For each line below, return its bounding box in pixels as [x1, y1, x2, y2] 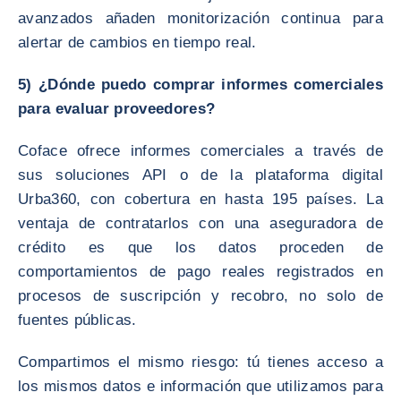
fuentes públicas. [18, 311, 137, 328]
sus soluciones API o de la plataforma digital [18, 166, 383, 183]
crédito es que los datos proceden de [18, 239, 383, 256]
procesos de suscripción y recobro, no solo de [18, 287, 383, 304]
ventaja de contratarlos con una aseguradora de [18, 215, 383, 232]
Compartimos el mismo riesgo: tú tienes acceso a [18, 354, 383, 371]
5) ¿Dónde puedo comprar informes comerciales [18, 76, 383, 93]
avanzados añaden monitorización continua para [18, 10, 383, 27]
